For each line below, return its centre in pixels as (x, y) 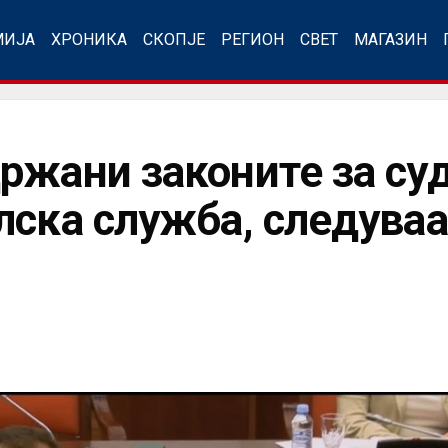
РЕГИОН (252, 39)
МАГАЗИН (390, 39)
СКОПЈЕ (174, 39)
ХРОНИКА (89, 39)
